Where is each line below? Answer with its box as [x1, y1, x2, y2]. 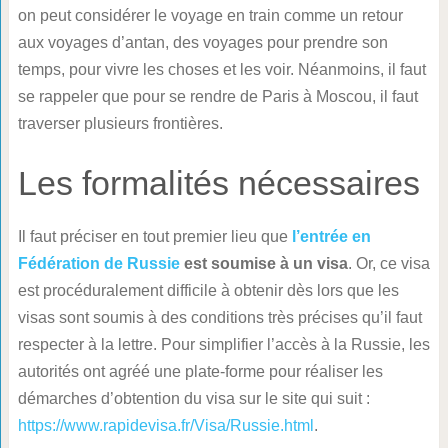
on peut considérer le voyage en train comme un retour [17, 7, 403, 24]
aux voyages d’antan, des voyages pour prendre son [17, 34, 388, 51]
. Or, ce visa [347, 255, 430, 272]
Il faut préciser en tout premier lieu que [17, 228, 292, 245]
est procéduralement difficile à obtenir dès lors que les [17, 282, 399, 299]
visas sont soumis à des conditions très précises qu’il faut [17, 309, 422, 326]
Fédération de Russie [17, 255, 180, 272]
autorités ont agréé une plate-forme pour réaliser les [17, 363, 383, 380]
